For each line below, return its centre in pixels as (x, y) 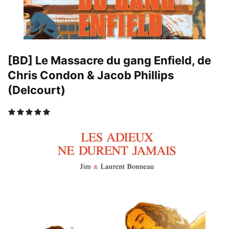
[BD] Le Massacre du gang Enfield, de (109, 60)
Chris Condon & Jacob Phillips (91, 75)
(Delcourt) (37, 90)
